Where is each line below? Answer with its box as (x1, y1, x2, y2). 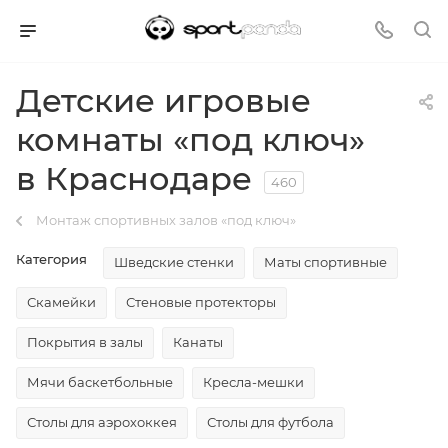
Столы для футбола (207, 414, 334, 430)
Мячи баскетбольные (27, 374, 173, 390)
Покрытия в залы (27, 334, 143, 350)
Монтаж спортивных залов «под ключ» (36, 212, 296, 228)
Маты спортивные (264, 254, 387, 270)
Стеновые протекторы (126, 294, 276, 310)
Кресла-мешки (203, 374, 304, 390)
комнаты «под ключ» (16, 120, 365, 159)
